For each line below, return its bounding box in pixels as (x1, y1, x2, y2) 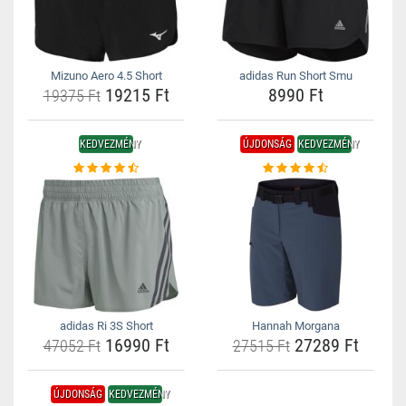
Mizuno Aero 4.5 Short (50, 69, 162, 82)
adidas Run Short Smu (238, 69, 353, 82)
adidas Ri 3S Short (59, 319, 153, 333)
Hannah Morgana (251, 319, 340, 333)
